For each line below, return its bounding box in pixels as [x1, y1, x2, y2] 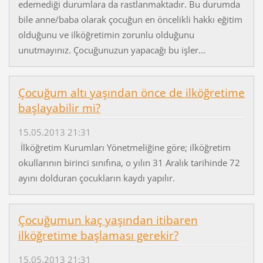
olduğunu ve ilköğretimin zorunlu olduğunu [18, 29, 194, 41]
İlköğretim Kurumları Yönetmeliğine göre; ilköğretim [18, 141, 231, 153]
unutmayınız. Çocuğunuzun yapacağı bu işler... [18, 44, 205, 56]
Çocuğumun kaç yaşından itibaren [18, 213, 198, 228]
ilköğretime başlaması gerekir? [18, 228, 178, 244]
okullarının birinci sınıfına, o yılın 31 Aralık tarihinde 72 [18, 156, 240, 168]
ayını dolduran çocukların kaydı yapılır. [18, 171, 175, 184]
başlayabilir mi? [18, 100, 100, 116]
